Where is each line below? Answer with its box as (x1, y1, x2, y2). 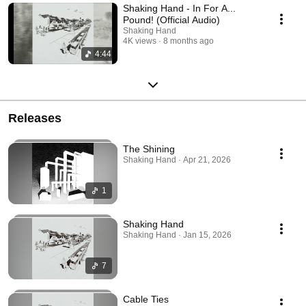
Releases (8, 111, 61, 125)
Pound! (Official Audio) (123, 14, 220, 25)
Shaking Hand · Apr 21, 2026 (123, 154, 231, 165)
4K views (123, 36, 156, 46)
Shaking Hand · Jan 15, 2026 (123, 229, 232, 240)
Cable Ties (123, 293, 169, 305)
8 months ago (163, 36, 214, 46)
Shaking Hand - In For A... (123, 2, 236, 14)
